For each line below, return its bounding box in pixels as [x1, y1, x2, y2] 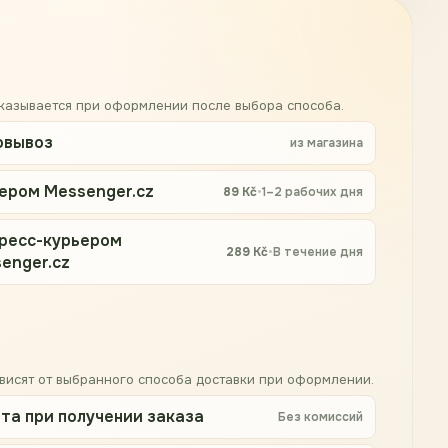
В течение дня [272, 243, 363, 260]
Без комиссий [277, 408, 363, 425]
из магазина [289, 134, 363, 151]
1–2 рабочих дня [261, 183, 363, 200]
